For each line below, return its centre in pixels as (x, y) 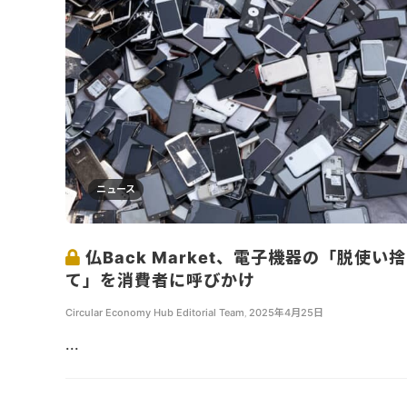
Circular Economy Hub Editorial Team (155, 312)
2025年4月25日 (286, 312)
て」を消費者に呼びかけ (163, 280)
